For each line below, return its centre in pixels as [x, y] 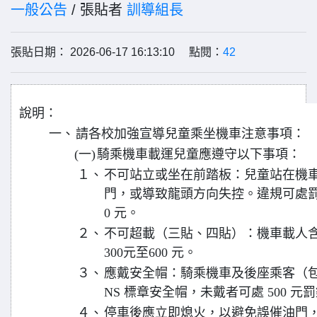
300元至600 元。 [150, 253]
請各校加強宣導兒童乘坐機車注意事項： [190, 134]
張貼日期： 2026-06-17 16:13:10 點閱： [117, 52]
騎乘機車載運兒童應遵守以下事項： [199, 154]
